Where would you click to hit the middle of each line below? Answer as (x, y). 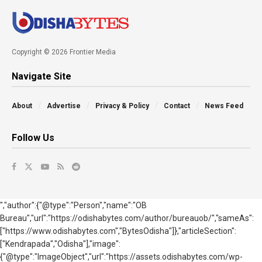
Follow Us (33, 138)
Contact (177, 106)
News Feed (224, 106)
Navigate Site (42, 77)
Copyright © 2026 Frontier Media (64, 52)
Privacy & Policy (122, 106)
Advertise (64, 106)
